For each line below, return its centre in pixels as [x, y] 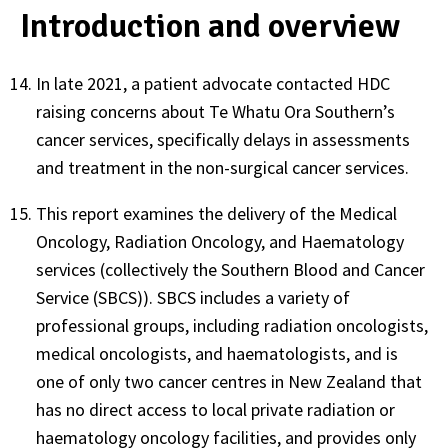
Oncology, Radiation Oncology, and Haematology [220, 242]
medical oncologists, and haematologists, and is [217, 354]
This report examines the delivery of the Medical [216, 214]
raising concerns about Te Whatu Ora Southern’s [215, 112]
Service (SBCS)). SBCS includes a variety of [193, 298]
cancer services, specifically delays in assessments [223, 140]
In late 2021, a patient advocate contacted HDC [213, 84]
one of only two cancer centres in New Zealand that [229, 382]
